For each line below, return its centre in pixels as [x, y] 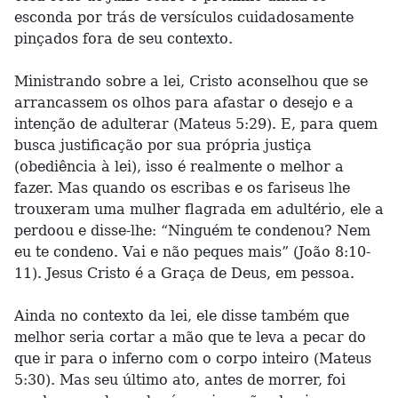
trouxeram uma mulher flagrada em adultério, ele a [199, 209]
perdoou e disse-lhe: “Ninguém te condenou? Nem [192, 231]
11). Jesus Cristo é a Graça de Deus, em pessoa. [184, 273]
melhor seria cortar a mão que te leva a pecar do [190, 337]
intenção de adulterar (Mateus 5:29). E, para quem [196, 124]
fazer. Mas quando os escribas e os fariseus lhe [182, 188]
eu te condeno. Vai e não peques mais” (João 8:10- [192, 252]
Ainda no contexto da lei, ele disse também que [182, 316]
